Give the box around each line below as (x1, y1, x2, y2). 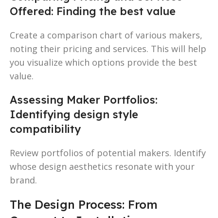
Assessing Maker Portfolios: (10, 92, 158, 107)
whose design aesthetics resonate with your (10, 160, 195, 172)
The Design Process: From (10, 197, 158, 212)
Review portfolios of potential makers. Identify (10, 146, 206, 159)
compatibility (10, 122, 81, 136)
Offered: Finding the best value (10, 4, 176, 18)
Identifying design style (10, 107, 138, 121)
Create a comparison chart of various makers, (10, 29, 202, 41)
